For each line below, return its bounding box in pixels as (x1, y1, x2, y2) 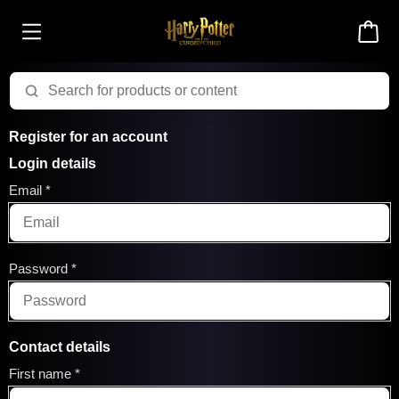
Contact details (9, 339, 110, 354)
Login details (9, 156, 96, 171)
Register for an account (9, 129, 167, 144)
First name (9, 366, 71, 381)
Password (9, 261, 68, 276)
